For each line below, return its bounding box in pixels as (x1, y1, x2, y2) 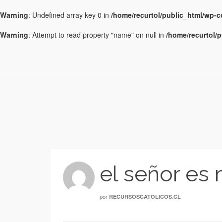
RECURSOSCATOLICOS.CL (109, 193, 181, 200)
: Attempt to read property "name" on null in (28, 30, 166, 40)
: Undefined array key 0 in (28, 10, 111, 20)
